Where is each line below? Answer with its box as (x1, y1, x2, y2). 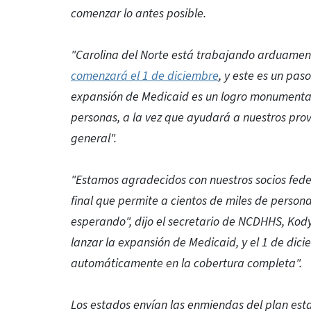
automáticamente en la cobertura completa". (71, 255, 302, 272)
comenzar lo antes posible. (71, 5, 206, 22)
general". (71, 130, 117, 147)
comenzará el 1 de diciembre (71, 67, 219, 85)
